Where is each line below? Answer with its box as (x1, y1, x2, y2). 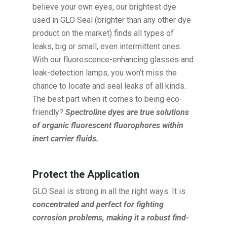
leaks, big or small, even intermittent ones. (32, 41, 182, 51)
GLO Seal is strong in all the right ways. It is (32, 186, 186, 196)
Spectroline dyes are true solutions (65, 107, 190, 117)
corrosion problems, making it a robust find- (32, 212, 190, 222)
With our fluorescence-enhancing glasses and (32, 54, 194, 64)
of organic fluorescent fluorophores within (32, 120, 184, 130)
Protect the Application (32, 168, 140, 180)
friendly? (32, 107, 66, 117)
